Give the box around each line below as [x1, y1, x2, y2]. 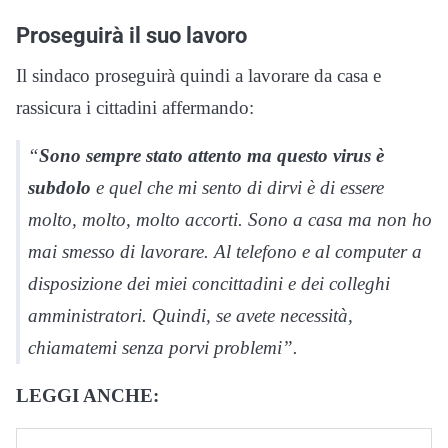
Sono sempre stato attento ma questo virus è [39, 144, 384, 166]
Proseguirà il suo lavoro [16, 21, 247, 48]
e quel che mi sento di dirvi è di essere [91, 176, 384, 198]
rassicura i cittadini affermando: [16, 96, 254, 118]
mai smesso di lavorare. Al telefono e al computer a [28, 240, 422, 262]
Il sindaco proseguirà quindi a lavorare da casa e [16, 64, 381, 86]
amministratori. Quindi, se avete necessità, [28, 304, 353, 326]
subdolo [28, 176, 91, 198]
